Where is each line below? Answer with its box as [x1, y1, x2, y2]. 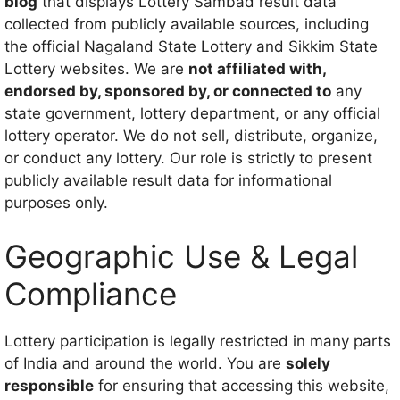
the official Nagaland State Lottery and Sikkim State [4, 37, 378, 55]
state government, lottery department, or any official [4, 104, 380, 122]
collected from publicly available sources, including [4, 15, 369, 33]
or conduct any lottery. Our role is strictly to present [4, 149, 372, 167]
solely [286, 354, 330, 372]
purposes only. [4, 194, 108, 212]
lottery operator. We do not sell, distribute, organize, [4, 127, 378, 145]
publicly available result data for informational [4, 171, 332, 189]
